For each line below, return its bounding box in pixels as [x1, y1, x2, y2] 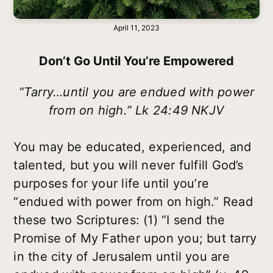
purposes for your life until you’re [13, 175, 210, 191]
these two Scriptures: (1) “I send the [13, 212, 225, 227]
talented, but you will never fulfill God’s [13, 157, 244, 172]
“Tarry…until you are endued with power [18, 84, 255, 99]
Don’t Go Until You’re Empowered [39, 53, 234, 68]
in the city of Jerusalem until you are [13, 249, 230, 264]
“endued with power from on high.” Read [13, 194, 253, 209]
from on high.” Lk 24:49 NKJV [48, 102, 225, 118]
